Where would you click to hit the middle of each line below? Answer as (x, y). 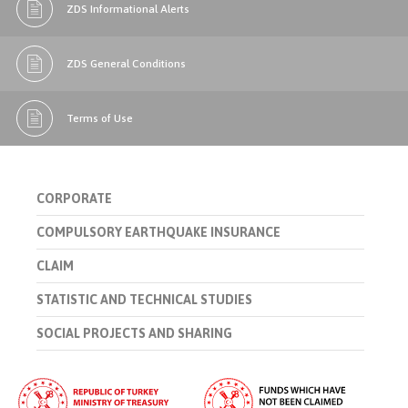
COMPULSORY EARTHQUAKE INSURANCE (158, 233)
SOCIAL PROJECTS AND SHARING (134, 334)
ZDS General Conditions (126, 63)
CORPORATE (74, 199)
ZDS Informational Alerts (128, 9)
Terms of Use (100, 118)
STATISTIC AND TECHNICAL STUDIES (144, 300)
